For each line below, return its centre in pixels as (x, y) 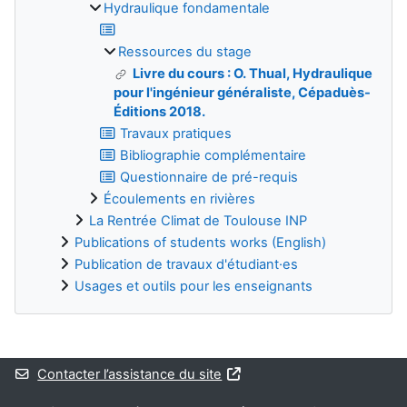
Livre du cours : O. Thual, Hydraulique (253, 73)
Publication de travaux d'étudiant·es (186, 264)
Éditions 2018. (159, 111)
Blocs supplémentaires (116, 353)
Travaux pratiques (176, 133)
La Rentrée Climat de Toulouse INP (198, 220)
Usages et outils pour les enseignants (194, 286)
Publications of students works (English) (200, 242)
